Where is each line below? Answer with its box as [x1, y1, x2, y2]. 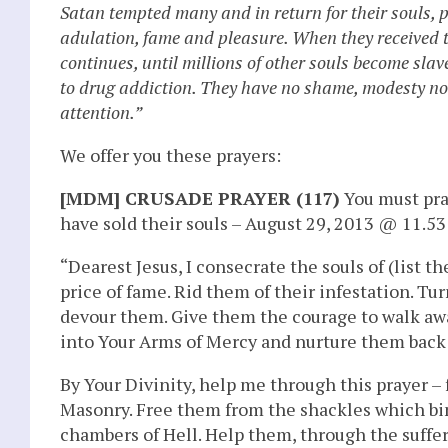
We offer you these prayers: [60, 142, 281, 167]
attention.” [60, 99, 142, 124]
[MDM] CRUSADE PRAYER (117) [60, 185, 340, 210]
